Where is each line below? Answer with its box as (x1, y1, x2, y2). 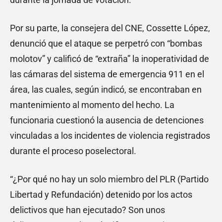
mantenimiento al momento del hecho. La (10, 100, 174, 111)
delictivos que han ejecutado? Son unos (10, 205, 165, 216)
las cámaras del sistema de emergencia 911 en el (10, 69, 204, 80)
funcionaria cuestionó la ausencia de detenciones (10, 115, 204, 126)
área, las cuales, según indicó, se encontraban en (10, 84, 202, 95)
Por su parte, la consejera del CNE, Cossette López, (10, 23, 210, 34)
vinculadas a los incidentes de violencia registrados (10, 130, 210, 141)
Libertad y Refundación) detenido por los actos (10, 189, 192, 200)
